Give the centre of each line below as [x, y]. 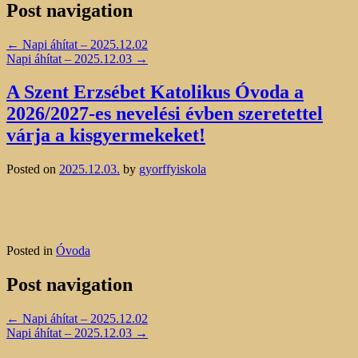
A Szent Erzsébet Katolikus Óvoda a [155, 92]
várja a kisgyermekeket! [106, 135]
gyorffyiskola [173, 169]
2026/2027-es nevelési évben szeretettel [165, 114]
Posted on [33, 169]
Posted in [31, 251]
